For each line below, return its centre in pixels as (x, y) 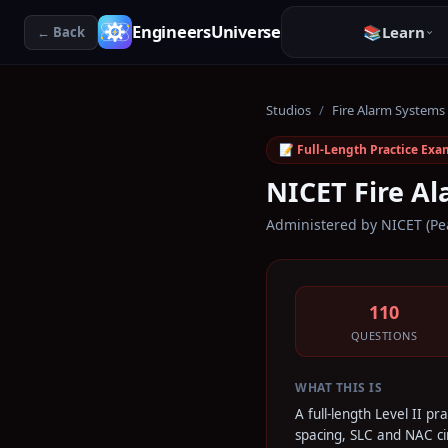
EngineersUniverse (206, 31)
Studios (288, 110)
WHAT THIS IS (338, 387)
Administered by (323, 224)
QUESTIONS (384, 335)
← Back (61, 31)
